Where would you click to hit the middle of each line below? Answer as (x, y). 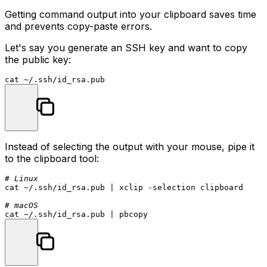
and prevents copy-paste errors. (78, 26)
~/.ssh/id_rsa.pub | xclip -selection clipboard (131, 187)
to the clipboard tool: (52, 158)
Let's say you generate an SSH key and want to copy (126, 47)
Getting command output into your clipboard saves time (131, 14)
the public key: (38, 59)
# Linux (21, 178)
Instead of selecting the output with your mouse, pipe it (130, 146)
